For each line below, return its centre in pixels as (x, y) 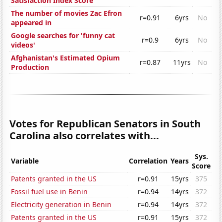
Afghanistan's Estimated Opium (66, 58)
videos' (23, 45)
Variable (25, 161)
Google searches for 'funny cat (63, 36)
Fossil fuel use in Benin (50, 192)
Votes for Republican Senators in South (105, 124)
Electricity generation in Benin (61, 205)
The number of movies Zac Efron (67, 13)
